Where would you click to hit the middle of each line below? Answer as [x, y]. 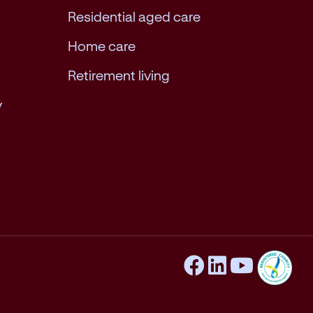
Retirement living [119, 75]
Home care [102, 45]
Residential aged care [134, 16]
